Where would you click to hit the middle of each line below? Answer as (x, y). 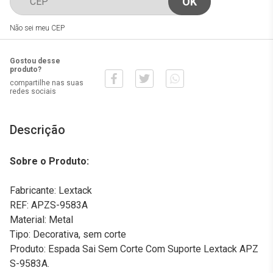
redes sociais (33, 91)
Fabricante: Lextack (51, 190)
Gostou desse (35, 61)
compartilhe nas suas (47, 83)
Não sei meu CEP (37, 28)
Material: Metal (41, 220)
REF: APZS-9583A (49, 205)
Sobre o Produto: (49, 161)
